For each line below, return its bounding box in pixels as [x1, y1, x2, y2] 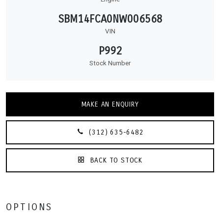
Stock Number [89, 59, 131, 67]
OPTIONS [6, 201, 53, 213]
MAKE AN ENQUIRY [81, 100, 139, 109]
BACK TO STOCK [87, 156, 143, 165]
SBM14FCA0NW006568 [57, 12, 163, 26]
